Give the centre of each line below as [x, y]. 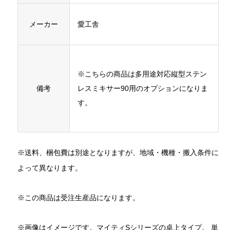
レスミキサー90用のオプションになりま [143, 88]
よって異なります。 [50, 168]
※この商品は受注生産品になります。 [79, 197]
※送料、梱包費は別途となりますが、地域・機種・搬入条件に [118, 152]
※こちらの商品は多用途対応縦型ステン [142, 74]
